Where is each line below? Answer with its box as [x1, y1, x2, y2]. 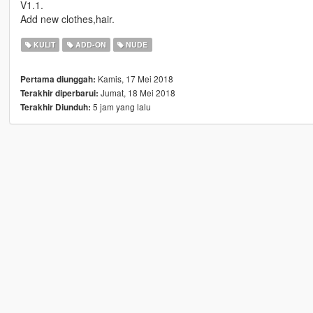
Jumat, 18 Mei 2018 [98, 86, 175, 99]
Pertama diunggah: [20, 73, 96, 85]
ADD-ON [73, 38, 106, 50]
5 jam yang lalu [90, 100, 151, 112]
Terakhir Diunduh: [20, 101, 91, 113]
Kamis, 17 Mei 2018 [95, 72, 173, 85]
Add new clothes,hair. [20, 11, 115, 26]
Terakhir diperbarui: [20, 87, 99, 99]
